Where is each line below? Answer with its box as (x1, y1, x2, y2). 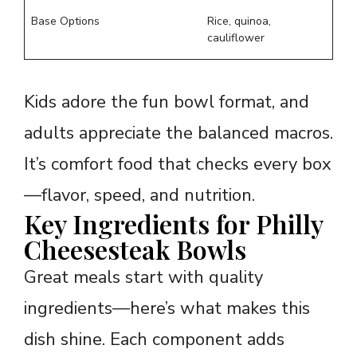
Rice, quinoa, (207, 13, 271, 29)
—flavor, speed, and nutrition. (24, 182, 255, 207)
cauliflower (207, 29, 265, 45)
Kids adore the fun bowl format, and (24, 89, 309, 114)
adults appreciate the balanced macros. (24, 120, 333, 145)
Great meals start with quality (24, 265, 263, 289)
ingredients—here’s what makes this (24, 296, 310, 320)
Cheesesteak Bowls (24, 231, 246, 266)
